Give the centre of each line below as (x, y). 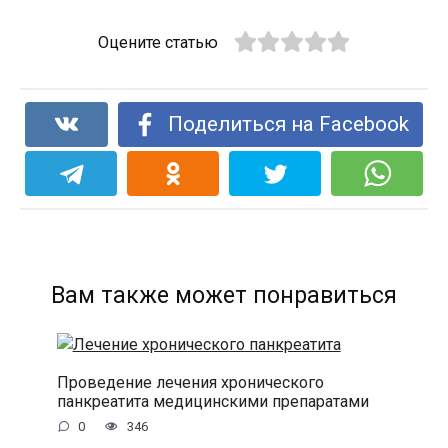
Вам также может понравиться (224, 296)
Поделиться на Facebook (288, 124)
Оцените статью (157, 42)
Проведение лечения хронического (190, 382)
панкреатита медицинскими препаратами (212, 401)
